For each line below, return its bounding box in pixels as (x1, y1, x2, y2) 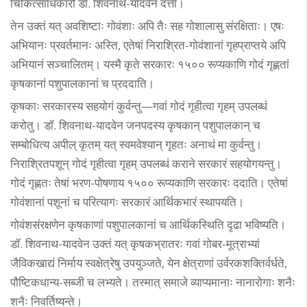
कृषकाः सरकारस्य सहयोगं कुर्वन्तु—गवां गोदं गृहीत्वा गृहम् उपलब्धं (10, 98, 267, 114)
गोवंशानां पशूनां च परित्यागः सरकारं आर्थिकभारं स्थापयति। (10, 194, 244, 210)
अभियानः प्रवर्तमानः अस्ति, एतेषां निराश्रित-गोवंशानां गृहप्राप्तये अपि (10, 37, 286, 53)
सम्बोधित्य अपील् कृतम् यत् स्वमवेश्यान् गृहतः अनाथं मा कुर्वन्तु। (10, 136, 262, 153)
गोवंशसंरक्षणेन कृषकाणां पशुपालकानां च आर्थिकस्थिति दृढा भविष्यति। (10, 217, 286, 233)
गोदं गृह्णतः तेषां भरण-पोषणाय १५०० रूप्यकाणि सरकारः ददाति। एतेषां (10, 175, 288, 191)
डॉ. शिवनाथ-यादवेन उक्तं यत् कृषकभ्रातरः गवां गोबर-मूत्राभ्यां (10, 236, 260, 252)
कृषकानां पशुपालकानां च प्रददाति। (10, 75, 154, 92)
